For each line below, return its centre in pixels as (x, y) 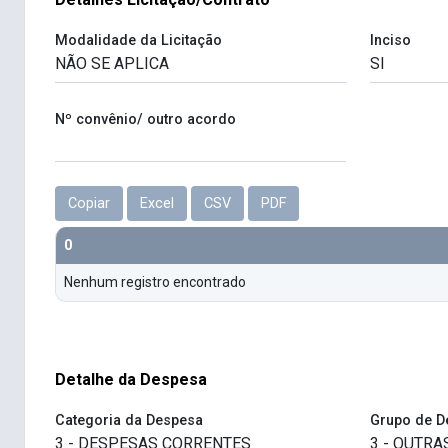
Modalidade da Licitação (138, 41)
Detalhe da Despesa (131, 380)
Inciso (390, 41)
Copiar (89, 204)
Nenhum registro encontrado (155, 282)
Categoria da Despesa (129, 421)
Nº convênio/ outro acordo (145, 120)
